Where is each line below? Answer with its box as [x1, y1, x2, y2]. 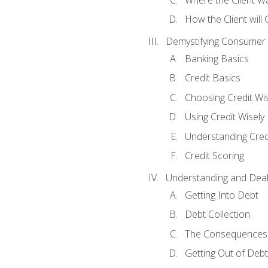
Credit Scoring [184, 149, 244, 163]
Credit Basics [184, 71, 240, 85]
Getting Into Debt [184, 188, 258, 202]
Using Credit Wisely [184, 110, 264, 124]
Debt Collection [184, 208, 250, 221]
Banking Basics [184, 51, 249, 65]
